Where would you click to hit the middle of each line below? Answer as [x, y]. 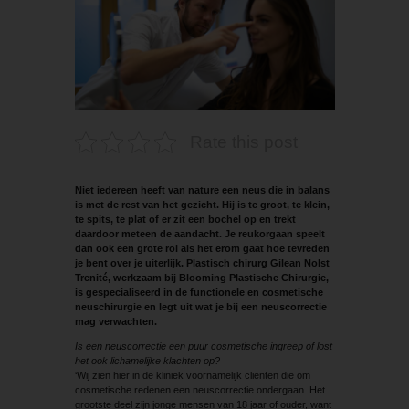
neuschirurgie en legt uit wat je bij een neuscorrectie [200, 306]
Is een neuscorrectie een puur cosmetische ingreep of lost [203, 346]
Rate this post [243, 142]
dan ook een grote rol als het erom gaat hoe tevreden [202, 248]
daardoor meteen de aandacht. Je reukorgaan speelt [199, 233]
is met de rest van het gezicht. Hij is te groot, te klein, [202, 204]
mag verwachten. [115, 321]
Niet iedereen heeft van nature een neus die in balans [202, 189]
